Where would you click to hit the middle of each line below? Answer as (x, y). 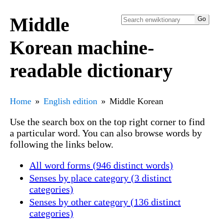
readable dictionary (91, 70)
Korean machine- (82, 47)
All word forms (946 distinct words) (101, 165)
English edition (70, 101)
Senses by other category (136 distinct (105, 202)
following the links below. (62, 144)
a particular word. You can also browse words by (106, 133)
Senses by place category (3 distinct (100, 178)
